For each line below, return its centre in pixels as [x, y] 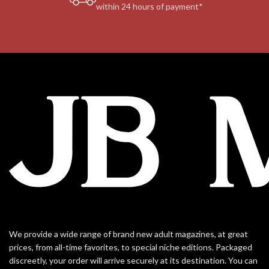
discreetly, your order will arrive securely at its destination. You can [133, 261]
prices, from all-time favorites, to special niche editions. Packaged [131, 247]
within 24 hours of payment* [149, 7]
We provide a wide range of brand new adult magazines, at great [128, 234]
